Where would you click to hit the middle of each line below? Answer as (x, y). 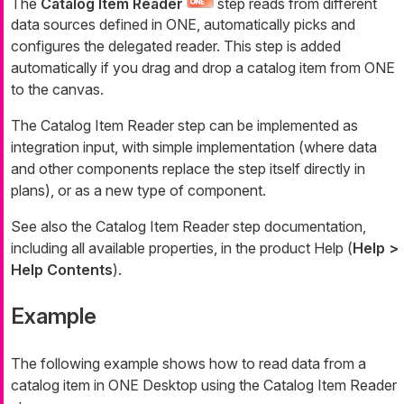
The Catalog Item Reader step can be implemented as (184, 126)
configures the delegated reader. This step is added (176, 46)
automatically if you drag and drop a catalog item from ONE (203, 68)
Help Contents (62, 270)
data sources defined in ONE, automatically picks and (183, 25)
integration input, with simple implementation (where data (194, 147)
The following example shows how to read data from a (188, 364)
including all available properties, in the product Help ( (182, 248)
